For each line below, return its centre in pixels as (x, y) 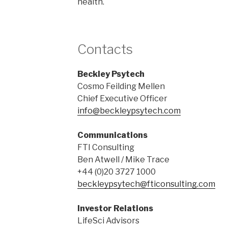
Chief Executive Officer (122, 99)
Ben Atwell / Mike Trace (123, 160)
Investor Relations (115, 209)
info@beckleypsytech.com (129, 111)
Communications (112, 135)
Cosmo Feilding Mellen (121, 87)
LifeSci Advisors (108, 221)
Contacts (105, 49)
